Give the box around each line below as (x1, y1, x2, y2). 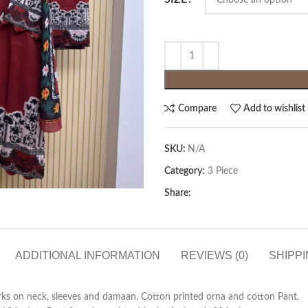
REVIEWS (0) (180, 250, 248, 261)
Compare (177, 103, 217, 113)
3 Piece (208, 166, 238, 176)
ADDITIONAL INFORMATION (14, 250, 160, 261)
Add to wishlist (243, 103, 306, 113)
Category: (164, 166, 205, 176)
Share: (164, 188, 191, 198)
